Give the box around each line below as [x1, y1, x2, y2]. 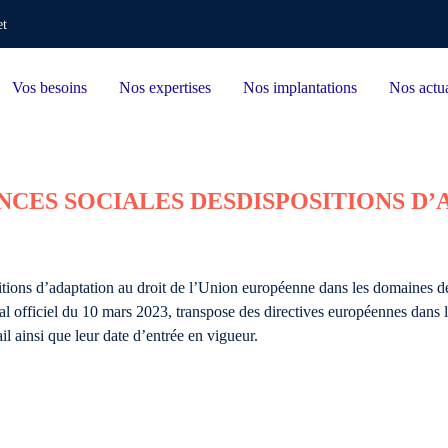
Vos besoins [11, 79, 87, 96]
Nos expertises [118, 79, 211, 96]
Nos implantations [242, 79, 357, 96]
